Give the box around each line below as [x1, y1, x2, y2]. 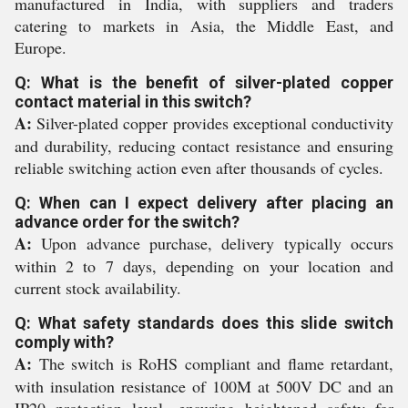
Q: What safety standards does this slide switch [15, 313, 393, 332]
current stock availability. [15, 277, 181, 299]
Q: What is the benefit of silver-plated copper [15, 73, 393, 92]
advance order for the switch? [15, 212, 240, 231]
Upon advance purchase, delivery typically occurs [32, 232, 393, 254]
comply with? [15, 332, 114, 352]
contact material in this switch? [15, 92, 251, 111]
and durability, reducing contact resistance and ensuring [15, 135, 393, 157]
